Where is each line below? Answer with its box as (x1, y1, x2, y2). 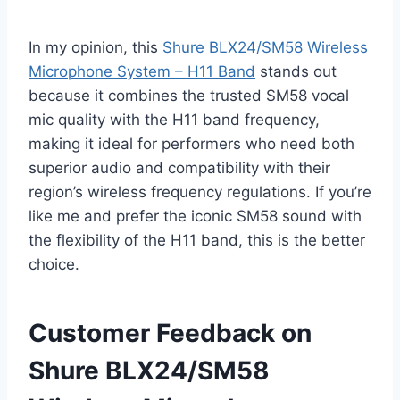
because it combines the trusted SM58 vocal (29, 87, 349, 105)
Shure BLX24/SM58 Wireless (162, 38, 368, 57)
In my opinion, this (29, 38, 162, 57)
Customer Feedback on (29, 318, 312, 349)
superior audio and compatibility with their (29, 159, 330, 178)
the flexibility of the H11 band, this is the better (29, 231, 365, 250)
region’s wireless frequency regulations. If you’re (29, 183, 371, 202)
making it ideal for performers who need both (29, 135, 354, 154)
